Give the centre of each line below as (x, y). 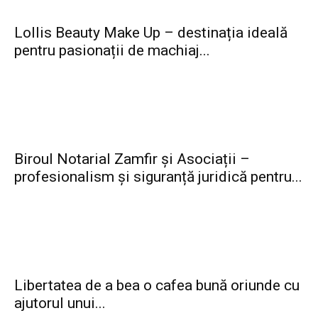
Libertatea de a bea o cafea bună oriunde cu (157, 285)
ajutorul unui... (60, 303)
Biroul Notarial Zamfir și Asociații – (132, 159)
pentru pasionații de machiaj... (112, 50)
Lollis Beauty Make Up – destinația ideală (151, 32)
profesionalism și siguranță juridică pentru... (158, 176)
